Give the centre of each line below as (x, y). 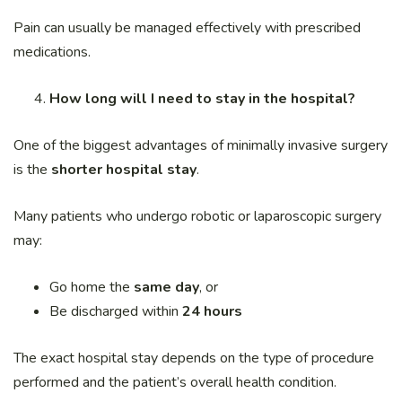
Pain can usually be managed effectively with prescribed (187, 27)
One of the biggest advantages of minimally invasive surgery (201, 145)
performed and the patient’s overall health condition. (175, 382)
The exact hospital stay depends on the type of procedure (194, 358)
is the (32, 169)
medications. (52, 52)
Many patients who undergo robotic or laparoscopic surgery (197, 216)
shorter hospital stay (124, 169)
